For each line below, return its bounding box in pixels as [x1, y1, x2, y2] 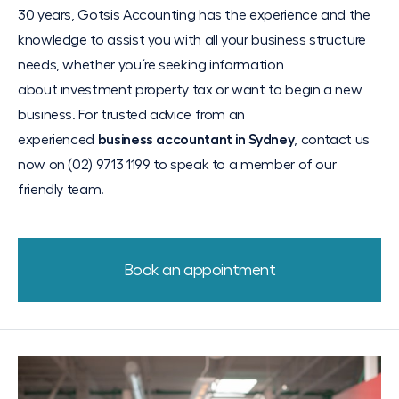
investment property [60, 83, 190, 97]
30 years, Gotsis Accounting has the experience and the [18, 8, 370, 22]
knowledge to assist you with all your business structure [18, 33, 366, 47]
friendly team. [18, 183, 104, 197]
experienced [18, 133, 98, 147]
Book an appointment [123, 262, 276, 278]
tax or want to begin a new [189, 83, 362, 97]
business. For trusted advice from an [18, 108, 246, 122]
